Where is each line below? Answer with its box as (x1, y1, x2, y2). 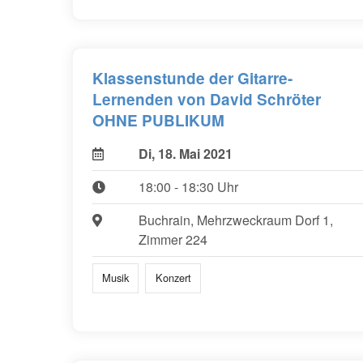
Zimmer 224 (138, 230, 207, 250)
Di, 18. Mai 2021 (138, 144, 233, 164)
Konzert (155, 270, 191, 286)
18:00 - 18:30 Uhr (138, 177, 238, 197)
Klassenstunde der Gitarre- (92, 67, 293, 90)
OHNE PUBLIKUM (92, 109, 224, 132)
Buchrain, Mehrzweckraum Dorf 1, (138, 211, 333, 230)
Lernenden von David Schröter (92, 88, 321, 111)
